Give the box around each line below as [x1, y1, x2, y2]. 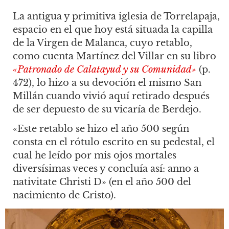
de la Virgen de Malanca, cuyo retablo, [13, 37, 192, 49]
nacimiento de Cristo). [13, 190, 116, 201]
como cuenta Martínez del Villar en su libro [13, 50, 216, 62]
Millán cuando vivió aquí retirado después [13, 90, 210, 102]
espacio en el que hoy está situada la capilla [13, 24, 213, 35]
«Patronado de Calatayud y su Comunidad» [13, 63, 196, 75]
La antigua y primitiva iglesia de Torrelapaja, [13, 10, 220, 22]
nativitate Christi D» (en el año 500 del [13, 176, 191, 188]
